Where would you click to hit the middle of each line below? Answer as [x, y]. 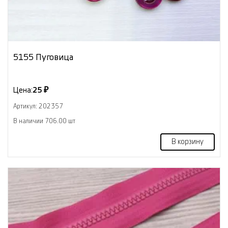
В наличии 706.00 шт [44, 121]
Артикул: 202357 [38, 106]
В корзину [188, 142]
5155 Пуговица [43, 57]
